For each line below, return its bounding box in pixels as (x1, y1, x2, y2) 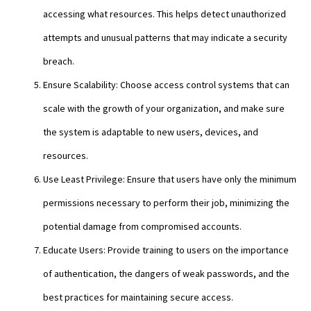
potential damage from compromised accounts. (43, 219, 242, 233)
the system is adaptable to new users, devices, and (43, 125, 258, 138)
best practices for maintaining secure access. (43, 290, 233, 303)
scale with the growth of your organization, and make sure (43, 101, 285, 115)
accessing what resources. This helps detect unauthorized (43, 7, 286, 20)
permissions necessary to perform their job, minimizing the (43, 196, 289, 209)
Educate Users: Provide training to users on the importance (43, 243, 289, 256)
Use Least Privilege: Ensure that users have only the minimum (43, 172, 296, 185)
